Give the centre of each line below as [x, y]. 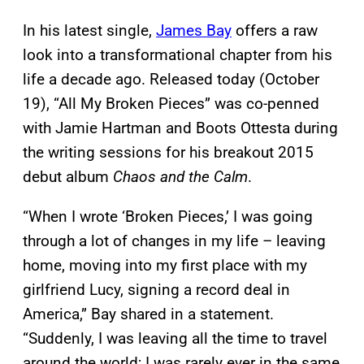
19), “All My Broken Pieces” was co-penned [171, 103]
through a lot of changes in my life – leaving [174, 240]
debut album [68, 176]
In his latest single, [89, 30]
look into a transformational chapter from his [178, 54]
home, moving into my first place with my [165, 265]
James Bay [194, 30]
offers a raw [275, 30]
